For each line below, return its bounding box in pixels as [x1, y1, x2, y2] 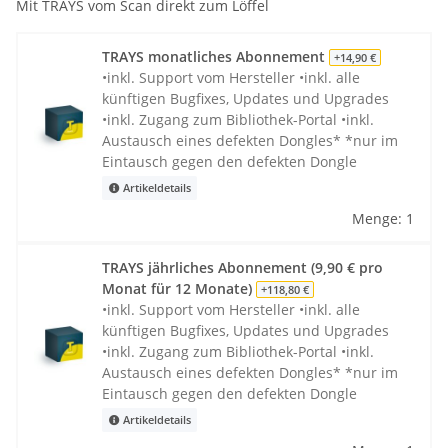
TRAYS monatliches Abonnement [102, 46, 329, 66]
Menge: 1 [352, 208, 414, 228]
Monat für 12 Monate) [102, 278, 256, 298]
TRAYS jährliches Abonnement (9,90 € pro [102, 257, 383, 277]
